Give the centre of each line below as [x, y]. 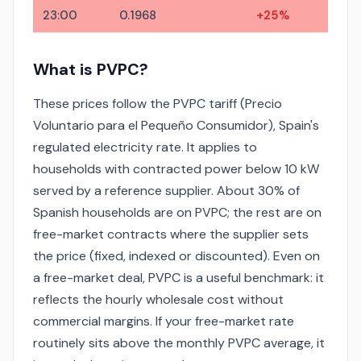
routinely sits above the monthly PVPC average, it [179, 342]
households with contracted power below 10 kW [176, 168]
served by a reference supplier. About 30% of [166, 190]
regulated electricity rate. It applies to [145, 147]
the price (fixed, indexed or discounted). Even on [176, 255]
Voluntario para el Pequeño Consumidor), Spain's [176, 125]
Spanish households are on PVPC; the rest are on [177, 212]
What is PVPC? [91, 69]
